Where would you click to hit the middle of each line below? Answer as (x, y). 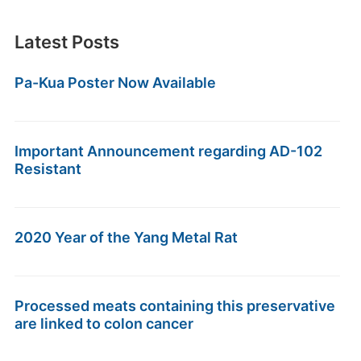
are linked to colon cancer (104, 324)
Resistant (48, 169)
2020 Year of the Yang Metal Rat (126, 237)
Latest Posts (66, 42)
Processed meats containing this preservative (174, 306)
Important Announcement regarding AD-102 (168, 151)
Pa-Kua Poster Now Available (115, 83)
